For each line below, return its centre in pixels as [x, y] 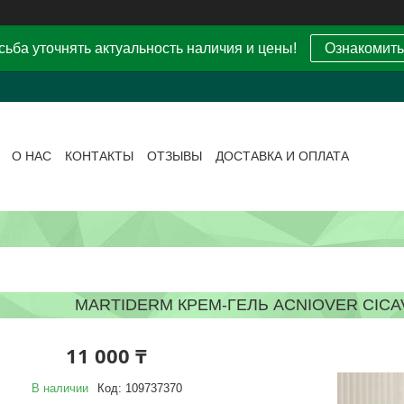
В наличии [60, 388]
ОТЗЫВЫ [175, 156]
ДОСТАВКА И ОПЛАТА [283, 156]
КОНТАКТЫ [100, 156]
